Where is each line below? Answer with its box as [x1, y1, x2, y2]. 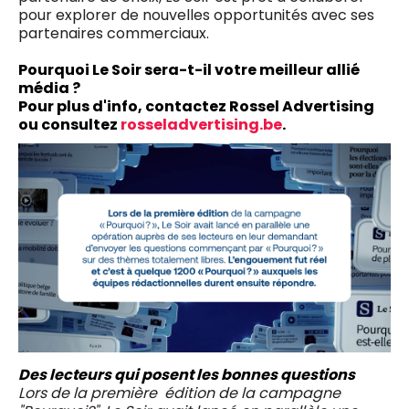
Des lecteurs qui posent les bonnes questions [18, 364, 355, 385]
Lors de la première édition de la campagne [18, 383, 341, 404]
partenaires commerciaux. [18, 22, 209, 44]
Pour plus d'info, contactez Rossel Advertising [18, 95, 374, 117]
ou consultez [18, 113, 121, 135]
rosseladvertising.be [121, 113, 282, 135]
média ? [18, 77, 83, 99]
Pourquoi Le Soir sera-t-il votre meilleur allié [18, 58, 360, 80]
